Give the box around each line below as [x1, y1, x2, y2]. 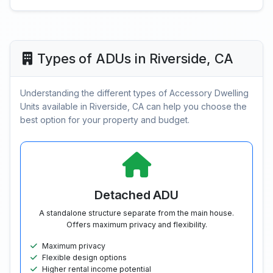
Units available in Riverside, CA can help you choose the [20, 101, 247, 112]
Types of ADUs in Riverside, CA [37, 51, 234, 67]
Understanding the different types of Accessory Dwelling [20, 88, 249, 99]
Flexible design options [42, 253, 127, 263]
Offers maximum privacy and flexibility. [66, 220, 207, 230]
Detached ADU [94, 188, 179, 203]
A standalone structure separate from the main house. [39, 208, 234, 218]
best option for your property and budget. [20, 115, 190, 126]
